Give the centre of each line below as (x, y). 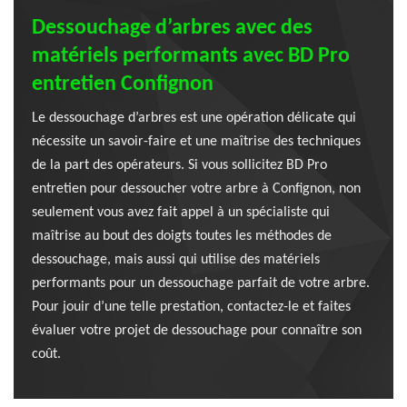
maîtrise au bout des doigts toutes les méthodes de (182, 236)
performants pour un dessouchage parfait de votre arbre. (201, 283)
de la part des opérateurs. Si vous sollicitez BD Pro (179, 165)
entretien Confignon (123, 84)
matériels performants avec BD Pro (191, 56)
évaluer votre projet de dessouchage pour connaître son (197, 331)
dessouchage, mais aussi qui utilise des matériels (176, 260)
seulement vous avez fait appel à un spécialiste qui (181, 213)
